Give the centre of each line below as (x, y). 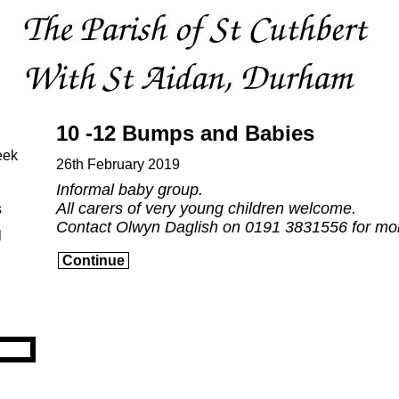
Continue (94, 260)
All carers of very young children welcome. (206, 208)
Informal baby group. (130, 189)
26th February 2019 (118, 164)
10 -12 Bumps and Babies (185, 133)
